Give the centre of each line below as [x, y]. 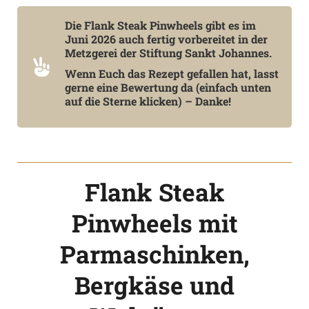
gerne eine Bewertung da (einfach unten [168, 87]
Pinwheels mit [154, 223]
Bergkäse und [154, 285]
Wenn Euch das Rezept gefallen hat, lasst [172, 73]
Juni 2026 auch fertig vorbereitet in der [166, 39]
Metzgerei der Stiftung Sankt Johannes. [168, 52]
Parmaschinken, [154, 254]
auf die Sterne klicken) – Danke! [148, 101]
